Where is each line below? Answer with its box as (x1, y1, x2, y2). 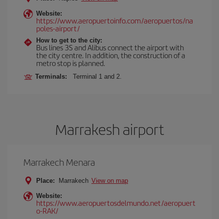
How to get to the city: (36, 37, 102, 44)
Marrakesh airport (55, 119, 164, 139)
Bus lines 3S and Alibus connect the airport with (36, 42, 184, 52)
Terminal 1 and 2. (73, 73, 122, 80)
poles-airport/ (36, 23, 80, 33)
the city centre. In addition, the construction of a (36, 50, 185, 60)
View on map (91, 177, 128, 184)
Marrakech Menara (23, 155, 95, 169)
